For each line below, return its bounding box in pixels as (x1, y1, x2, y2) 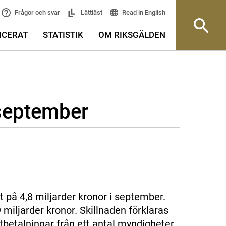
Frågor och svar (13, 9, 61, 17)
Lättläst (79, 9, 103, 17)
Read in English (121, 9, 165, 16)
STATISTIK (43, 30, 83, 40)
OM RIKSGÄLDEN (98, 30, 165, 40)
